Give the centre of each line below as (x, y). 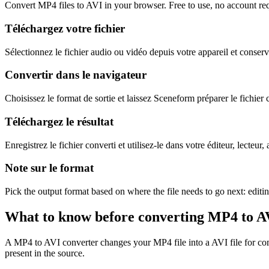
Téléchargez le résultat (59, 121)
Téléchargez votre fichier (65, 28)
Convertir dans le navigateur (76, 75)
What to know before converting (106, 216)
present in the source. (45, 253)
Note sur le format (49, 168)
